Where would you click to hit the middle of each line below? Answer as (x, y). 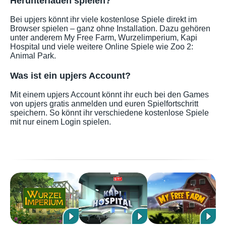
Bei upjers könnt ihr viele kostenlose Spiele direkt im (103, 19)
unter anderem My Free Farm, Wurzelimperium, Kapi (104, 37)
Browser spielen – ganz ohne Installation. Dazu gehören (110, 28)
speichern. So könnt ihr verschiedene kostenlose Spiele (109, 112)
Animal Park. (33, 55)
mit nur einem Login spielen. (61, 122)
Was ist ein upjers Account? (70, 75)
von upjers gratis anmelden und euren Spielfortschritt (104, 103)
